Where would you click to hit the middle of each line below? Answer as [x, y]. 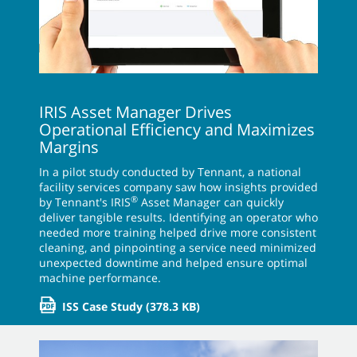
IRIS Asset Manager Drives [135, 112]
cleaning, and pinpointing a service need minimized [178, 248]
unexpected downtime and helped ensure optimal [173, 263]
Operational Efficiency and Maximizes [177, 130]
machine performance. [100, 278]
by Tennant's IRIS [85, 202]
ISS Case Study [103, 307]
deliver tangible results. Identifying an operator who [178, 218]
